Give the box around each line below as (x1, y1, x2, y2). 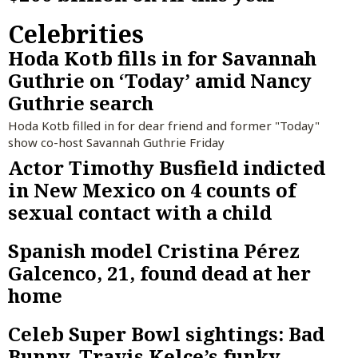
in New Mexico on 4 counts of (8, 177, 296, 204)
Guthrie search (8, 89, 153, 116)
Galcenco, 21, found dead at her (8, 260, 311, 287)
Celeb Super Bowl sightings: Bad (8, 320, 324, 348)
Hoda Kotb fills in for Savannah (8, 44, 316, 71)
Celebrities (8, 17, 144, 50)
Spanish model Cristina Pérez (8, 237, 300, 265)
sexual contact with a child (8, 199, 272, 226)
